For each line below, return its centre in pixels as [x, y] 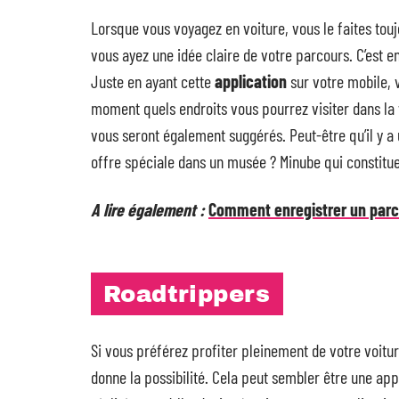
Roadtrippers [187, 294]
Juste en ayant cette [153, 81]
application [251, 81]
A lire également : [148, 209]
